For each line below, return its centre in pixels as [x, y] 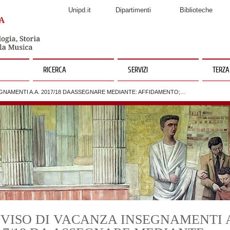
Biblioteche [196, 10]
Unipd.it [79, 10]
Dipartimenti [133, 10]
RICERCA [55, 70]
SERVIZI [138, 70]
